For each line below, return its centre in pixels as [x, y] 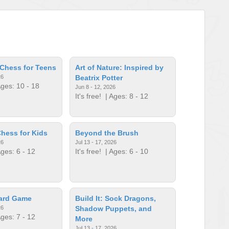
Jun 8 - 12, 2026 [96, 87]
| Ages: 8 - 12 [125, 96]
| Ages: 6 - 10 [125, 151]
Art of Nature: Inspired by [120, 67]
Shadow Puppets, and [114, 208]
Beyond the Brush [107, 133]
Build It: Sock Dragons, [116, 198]
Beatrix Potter [99, 77]
